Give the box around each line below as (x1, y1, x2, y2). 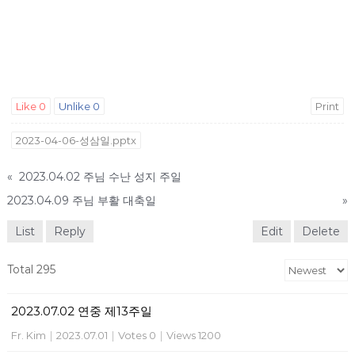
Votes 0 (117, 329, 156, 342)
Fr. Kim (10, 329, 46, 342)
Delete (302, 224, 341, 239)
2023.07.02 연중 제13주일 (10, 303, 152, 319)
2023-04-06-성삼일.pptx (15, 134, 136, 147)
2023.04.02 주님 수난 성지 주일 (18, 170, 181, 184)
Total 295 (6, 262, 55, 277)
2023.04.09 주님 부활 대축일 (6, 193, 156, 208)
